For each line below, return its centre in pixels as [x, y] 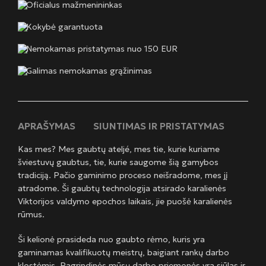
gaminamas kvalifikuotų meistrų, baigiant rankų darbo [123, 253]
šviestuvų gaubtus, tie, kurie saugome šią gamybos [118, 162]
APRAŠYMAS [47, 126]
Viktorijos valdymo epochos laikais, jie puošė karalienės [125, 202]
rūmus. [31, 215]
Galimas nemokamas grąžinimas [89, 71]
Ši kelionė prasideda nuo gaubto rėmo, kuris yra [111, 240]
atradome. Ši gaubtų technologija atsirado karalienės [122, 189]
